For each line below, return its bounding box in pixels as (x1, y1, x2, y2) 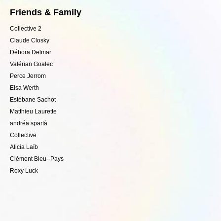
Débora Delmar (10, 48, 51, 56)
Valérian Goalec (10, 60, 53, 68)
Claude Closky (10, 37, 49, 44)
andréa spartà (10, 119, 47, 127)
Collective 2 (10, 25, 41, 32)
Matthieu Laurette (10, 108, 57, 115)
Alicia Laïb (10, 143, 38, 150)
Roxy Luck (10, 167, 38, 174)
